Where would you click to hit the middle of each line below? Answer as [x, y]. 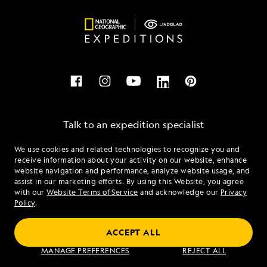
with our [31, 192]
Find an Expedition [64, 250]
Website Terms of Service [92, 192]
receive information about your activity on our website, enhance [131, 160]
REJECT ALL [204, 251]
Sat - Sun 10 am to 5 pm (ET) [133, 201]
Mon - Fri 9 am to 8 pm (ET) [133, 186]
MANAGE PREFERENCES [85, 251]
